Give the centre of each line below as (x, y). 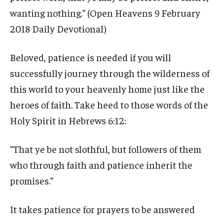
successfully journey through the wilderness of (110, 73)
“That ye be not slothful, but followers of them (106, 149)
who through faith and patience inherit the (101, 165)
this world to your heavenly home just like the (107, 89)
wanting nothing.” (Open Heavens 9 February (105, 13)
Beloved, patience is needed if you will (91, 57)
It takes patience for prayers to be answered (102, 209)
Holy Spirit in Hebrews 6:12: (68, 120)
